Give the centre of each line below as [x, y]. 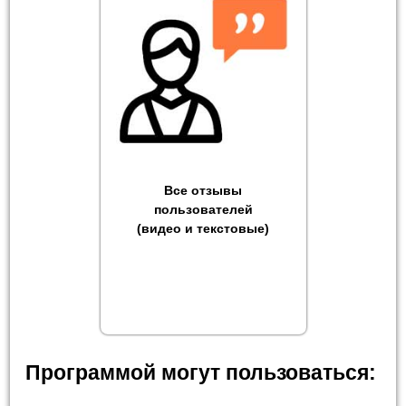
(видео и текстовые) [203, 229]
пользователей [203, 210]
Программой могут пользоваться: [201, 372]
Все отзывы [203, 191]
